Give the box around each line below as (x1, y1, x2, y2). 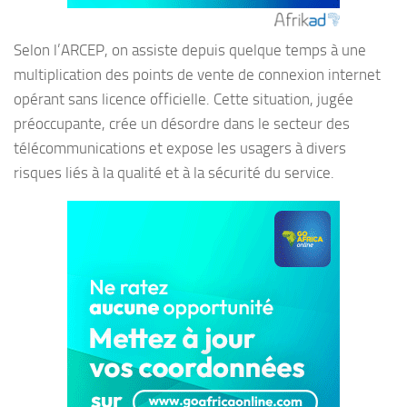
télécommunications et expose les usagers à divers (14, 138, 346, 157)
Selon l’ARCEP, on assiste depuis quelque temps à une (14, 40, 366, 59)
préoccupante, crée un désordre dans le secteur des (14, 114, 350, 133)
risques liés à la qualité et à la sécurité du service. (14, 163, 334, 182)
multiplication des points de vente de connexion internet (14, 65, 381, 84)
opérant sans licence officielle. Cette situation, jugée (14, 89, 353, 108)
